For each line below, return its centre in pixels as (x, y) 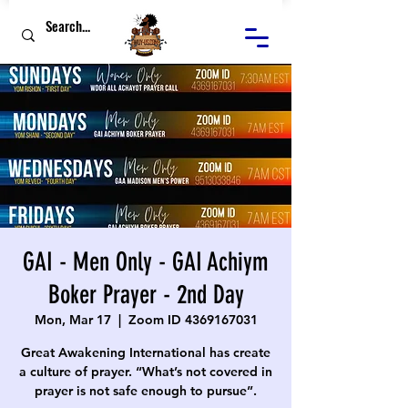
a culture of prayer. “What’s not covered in (146, 372)
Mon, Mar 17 (72, 320)
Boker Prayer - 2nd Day (146, 295)
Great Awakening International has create (146, 352)
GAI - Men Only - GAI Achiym (146, 262)
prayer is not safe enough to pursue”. (146, 391)
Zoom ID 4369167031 (193, 320)
